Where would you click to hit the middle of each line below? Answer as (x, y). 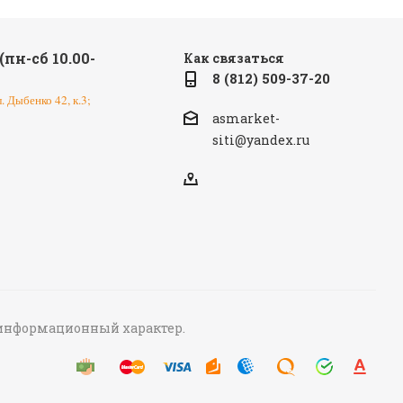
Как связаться (233, 58)
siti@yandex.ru (260, 139)
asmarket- (246, 119)
